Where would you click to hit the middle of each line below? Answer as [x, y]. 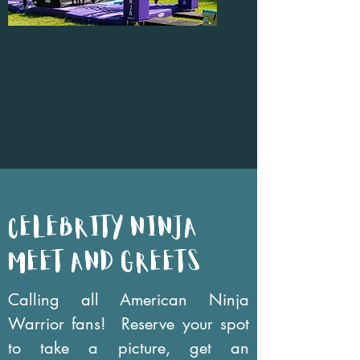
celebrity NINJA [103, 229]
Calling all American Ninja [129, 300]
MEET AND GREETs [105, 263]
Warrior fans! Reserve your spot [129, 324]
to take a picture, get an [129, 348]
